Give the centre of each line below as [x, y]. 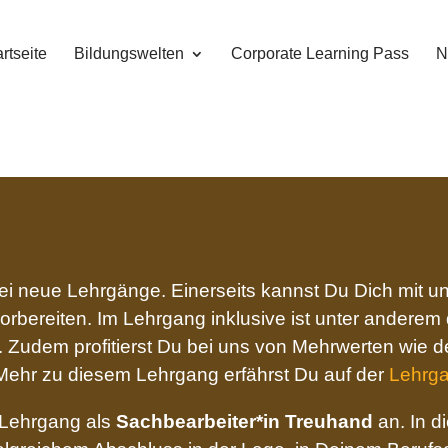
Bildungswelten [128, 53]
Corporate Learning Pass [319, 53]
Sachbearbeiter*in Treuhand [245, 422]
